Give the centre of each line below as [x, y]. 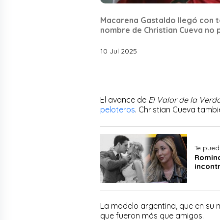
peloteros [118, 110]
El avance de [124, 100]
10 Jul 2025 [119, 51]
